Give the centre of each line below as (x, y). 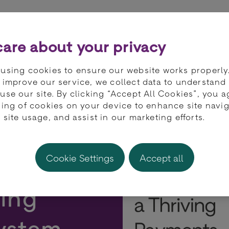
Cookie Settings (96, 157)
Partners (52, 25)
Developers (120, 25)
